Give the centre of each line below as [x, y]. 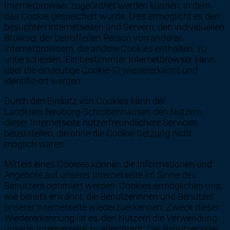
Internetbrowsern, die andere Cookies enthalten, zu [105, 48]
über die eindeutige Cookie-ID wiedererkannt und [101, 70]
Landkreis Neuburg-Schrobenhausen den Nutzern [103, 111]
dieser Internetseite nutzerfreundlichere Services [100, 122]
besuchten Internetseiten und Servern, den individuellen [114, 27]
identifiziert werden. [43, 81]
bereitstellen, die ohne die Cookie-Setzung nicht [98, 133]
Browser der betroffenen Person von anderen [94, 37]
